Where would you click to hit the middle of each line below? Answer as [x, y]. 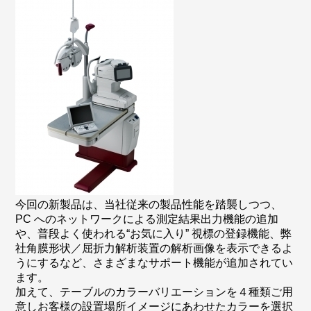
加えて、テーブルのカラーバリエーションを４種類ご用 [154, 292]
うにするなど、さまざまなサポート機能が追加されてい [154, 263]
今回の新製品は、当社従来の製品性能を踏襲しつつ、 [149, 204]
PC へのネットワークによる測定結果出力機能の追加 [147, 219]
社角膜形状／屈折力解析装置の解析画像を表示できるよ [154, 248]
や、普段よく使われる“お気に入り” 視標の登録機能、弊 [154, 234]
